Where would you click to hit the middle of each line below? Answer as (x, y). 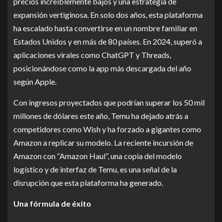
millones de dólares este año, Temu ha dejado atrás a (101, 116)
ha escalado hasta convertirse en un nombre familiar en (105, 28)
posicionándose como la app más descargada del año (102, 68)
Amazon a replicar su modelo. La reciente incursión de (103, 143)
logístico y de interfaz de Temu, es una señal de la (95, 169)
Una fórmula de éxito (52, 204)
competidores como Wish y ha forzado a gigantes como (107, 129)
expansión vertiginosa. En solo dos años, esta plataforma (108, 15)
